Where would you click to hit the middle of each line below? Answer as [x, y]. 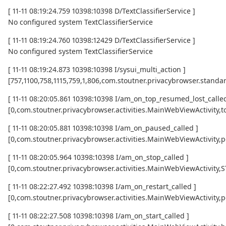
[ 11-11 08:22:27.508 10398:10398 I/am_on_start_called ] [99, 216]
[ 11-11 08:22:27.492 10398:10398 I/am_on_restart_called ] [102, 187]
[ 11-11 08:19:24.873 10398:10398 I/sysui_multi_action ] [97, 70]
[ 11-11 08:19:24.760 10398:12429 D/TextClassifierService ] [102, 40]
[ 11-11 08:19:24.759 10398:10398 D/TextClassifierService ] [102, 11]
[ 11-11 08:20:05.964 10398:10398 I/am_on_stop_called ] [98, 157]
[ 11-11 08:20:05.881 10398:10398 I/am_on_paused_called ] [103, 128]
